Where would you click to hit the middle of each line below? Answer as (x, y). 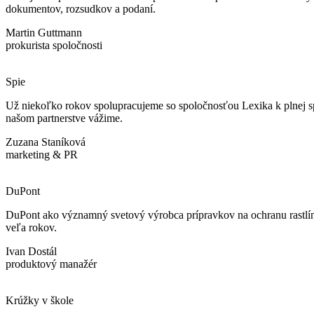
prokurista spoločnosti (54, 45)
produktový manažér (51, 264)
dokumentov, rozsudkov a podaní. (81, 8)
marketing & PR (42, 154)
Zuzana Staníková (46, 142)
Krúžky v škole (40, 300)
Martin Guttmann (44, 32)
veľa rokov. (31, 227)
